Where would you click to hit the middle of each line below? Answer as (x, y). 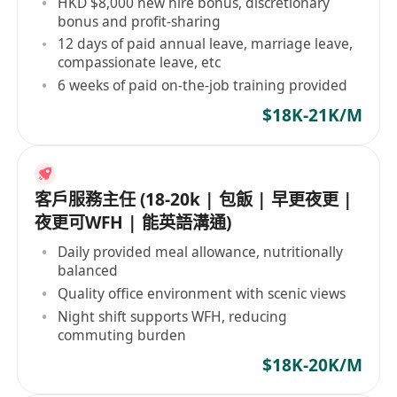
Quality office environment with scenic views (202, 293)
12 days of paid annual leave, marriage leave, (206, 44)
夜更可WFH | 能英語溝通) (133, 223)
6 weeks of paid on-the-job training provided (203, 86)
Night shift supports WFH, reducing (173, 316)
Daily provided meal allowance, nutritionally (201, 251)
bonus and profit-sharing (140, 21)
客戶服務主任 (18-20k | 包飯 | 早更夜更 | (194, 200)
